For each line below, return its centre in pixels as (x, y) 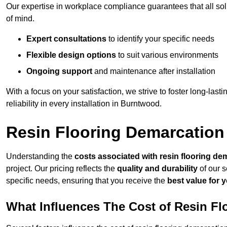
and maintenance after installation (154, 71)
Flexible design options (71, 55)
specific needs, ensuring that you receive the (87, 181)
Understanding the (40, 157)
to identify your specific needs (160, 39)
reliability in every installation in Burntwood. (84, 104)
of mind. (20, 19)
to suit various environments (167, 55)
